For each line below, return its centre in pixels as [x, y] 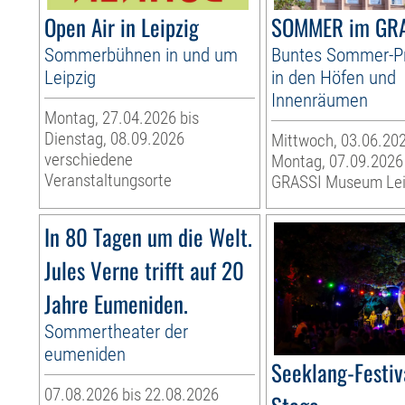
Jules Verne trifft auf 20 [145, 270]
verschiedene [89, 160]
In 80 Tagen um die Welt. [149, 237]
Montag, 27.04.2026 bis [122, 118]
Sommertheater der [117, 332]
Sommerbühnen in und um [141, 55]
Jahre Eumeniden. [117, 304]
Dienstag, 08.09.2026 [115, 139]
